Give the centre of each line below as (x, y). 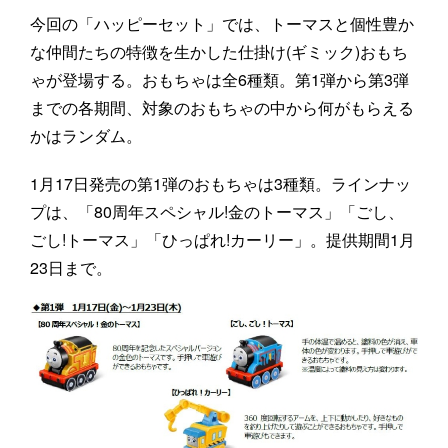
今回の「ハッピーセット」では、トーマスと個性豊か (222, 24)
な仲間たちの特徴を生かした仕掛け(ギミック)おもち (219, 52)
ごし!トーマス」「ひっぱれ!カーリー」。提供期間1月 (222, 240)
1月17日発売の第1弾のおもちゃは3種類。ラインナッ (220, 184)
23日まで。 (71, 268)
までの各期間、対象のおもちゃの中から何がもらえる (222, 108)
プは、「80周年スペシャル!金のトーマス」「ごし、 (217, 212)
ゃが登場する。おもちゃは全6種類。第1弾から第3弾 (219, 80)
